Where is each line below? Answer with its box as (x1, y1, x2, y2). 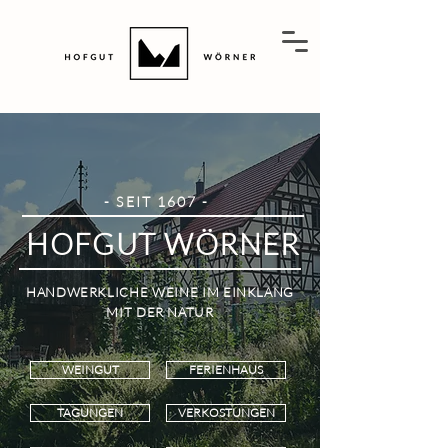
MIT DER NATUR (106, 304, 214, 320)
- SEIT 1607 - (104, 193, 215, 210)
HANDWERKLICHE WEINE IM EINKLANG (25, 284, 295, 300)
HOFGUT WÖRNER (26, 226, 300, 262)
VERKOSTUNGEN (177, 405, 275, 420)
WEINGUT (61, 362, 119, 377)
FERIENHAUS (189, 362, 263, 377)
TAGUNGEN (57, 405, 123, 420)
